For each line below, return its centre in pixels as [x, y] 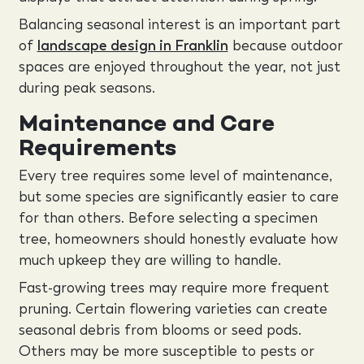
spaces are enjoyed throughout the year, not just [179, 66]
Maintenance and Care [146, 122]
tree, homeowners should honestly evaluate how [178, 239]
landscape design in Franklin [132, 45]
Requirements [97, 147]
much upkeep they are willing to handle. [149, 260]
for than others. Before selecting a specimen [168, 218]
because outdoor [285, 45]
